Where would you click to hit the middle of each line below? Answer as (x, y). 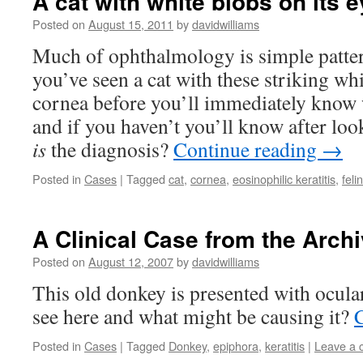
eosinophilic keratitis (284, 179)
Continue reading (248, 149)
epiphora (236, 346)
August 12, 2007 (131, 261)
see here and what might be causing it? (193, 316)
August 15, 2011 (131, 24)
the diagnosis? (110, 149)
